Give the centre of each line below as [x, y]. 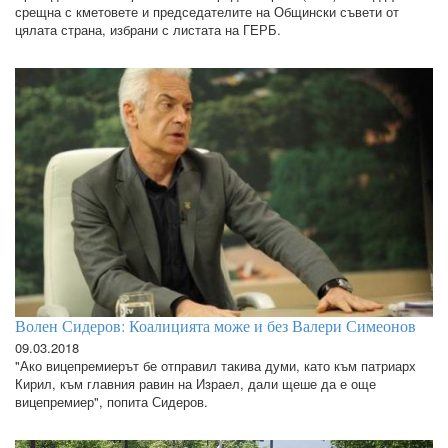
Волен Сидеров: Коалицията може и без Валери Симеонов [215, 325]
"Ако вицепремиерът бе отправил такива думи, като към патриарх [215, 365]
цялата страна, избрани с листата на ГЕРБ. [150, 30]
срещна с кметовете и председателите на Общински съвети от [207, 12]
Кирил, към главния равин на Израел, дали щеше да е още [195, 383]
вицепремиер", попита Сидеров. [111, 401]
